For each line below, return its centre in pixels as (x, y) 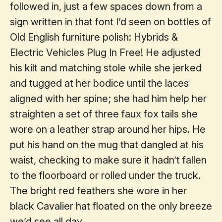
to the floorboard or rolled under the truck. (105, 175)
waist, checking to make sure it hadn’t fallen (108, 160)
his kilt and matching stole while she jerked (106, 68)
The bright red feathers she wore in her (98, 191)
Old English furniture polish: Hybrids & (94, 37)
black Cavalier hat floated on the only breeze (111, 206)
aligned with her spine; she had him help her (108, 98)
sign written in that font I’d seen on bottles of (111, 22)
